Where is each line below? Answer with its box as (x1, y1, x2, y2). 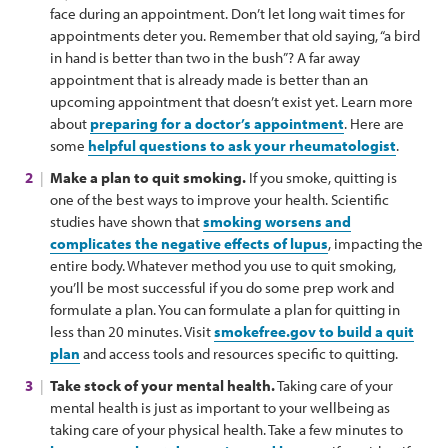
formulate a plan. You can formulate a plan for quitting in (50, 299, 400, 319)
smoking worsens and (203, 211, 351, 231)
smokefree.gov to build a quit (214, 321, 414, 341)
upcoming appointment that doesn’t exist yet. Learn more (50, 91, 413, 111)
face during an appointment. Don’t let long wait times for (50, 3, 405, 23)
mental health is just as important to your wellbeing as (50, 397, 390, 417)
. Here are (344, 113, 404, 133)
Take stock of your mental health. (50, 375, 275, 395)
